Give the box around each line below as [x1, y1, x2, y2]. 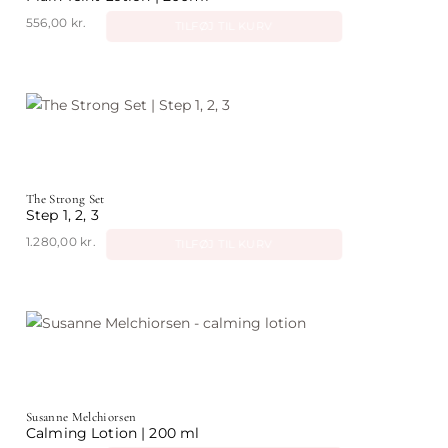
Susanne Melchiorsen [26, 408, 137, 425]
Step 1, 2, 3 [26, 205, 99, 224]
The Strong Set [26, 190, 105, 207]
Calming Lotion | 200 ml [26, 423, 200, 442]
